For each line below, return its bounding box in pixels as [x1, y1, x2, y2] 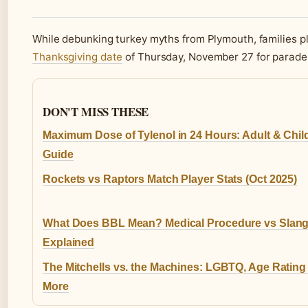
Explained [43, 236, 95, 249]
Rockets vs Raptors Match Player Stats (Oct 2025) [43, 173, 298, 186]
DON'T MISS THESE [43, 103, 149, 121]
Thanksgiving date [32, 50, 123, 64]
